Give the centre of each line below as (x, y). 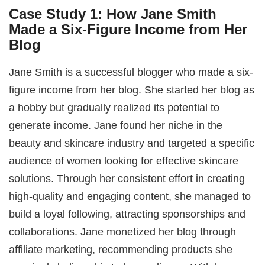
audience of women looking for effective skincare (124, 161)
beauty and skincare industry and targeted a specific (132, 143)
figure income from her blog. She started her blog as (132, 90)
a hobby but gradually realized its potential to (114, 108)
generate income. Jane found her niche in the (116, 125)
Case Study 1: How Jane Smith (113, 14)
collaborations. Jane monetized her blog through (123, 232)
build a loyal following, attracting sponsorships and (127, 214)
